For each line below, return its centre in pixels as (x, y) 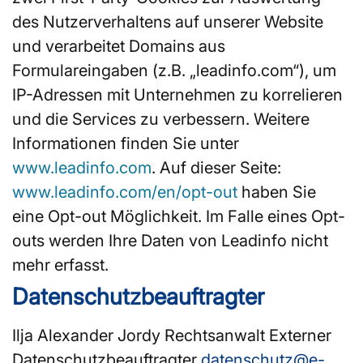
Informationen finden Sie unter (126, 143)
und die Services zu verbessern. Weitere (161, 119)
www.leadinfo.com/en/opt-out (125, 192)
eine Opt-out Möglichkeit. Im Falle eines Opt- (179, 216)
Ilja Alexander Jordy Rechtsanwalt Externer (172, 335)
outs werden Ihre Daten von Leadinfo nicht (170, 240)
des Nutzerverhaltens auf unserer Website (168, 21)
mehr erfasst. (60, 265)
